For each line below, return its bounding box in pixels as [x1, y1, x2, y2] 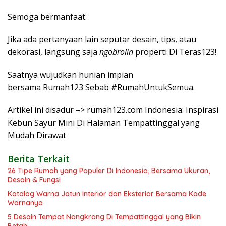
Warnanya [8, 198, 43, 207]
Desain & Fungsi [8, 175, 61, 184]
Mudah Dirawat [8, 129, 66, 141]
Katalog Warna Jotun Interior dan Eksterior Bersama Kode [8, 189, 206, 198]
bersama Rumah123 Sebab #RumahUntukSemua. [8, 81, 195, 93]
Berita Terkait [8, 152, 70, 165]
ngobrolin [99, 46, 133, 58]
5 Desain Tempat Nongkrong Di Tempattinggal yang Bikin [8, 212, 201, 221]
